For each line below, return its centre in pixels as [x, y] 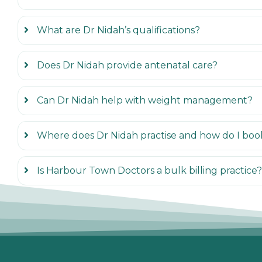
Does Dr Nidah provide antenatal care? [127, 65]
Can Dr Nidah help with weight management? [145, 101]
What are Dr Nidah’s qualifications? [118, 30]
